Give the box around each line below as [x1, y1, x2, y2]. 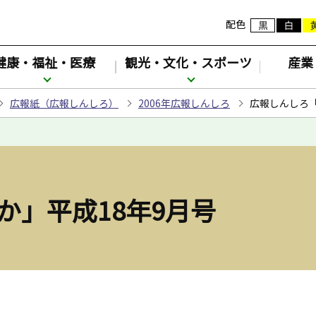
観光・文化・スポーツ [125, 53, 253, 71]
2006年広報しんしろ [138, 95, 230, 110]
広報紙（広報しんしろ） [10, 95, 119, 110]
